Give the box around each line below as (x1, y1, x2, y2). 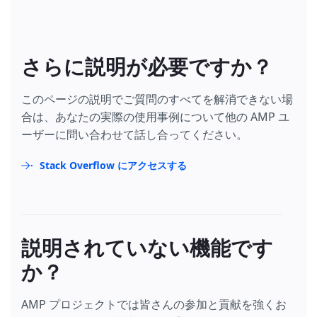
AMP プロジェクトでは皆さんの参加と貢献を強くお (21, 296, 287, 313)
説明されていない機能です (21, 237, 273, 260)
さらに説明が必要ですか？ (21, 56, 272, 79)
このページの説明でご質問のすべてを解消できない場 (21, 91, 293, 108)
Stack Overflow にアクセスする (40, 158, 187, 173)
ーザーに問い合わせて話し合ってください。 (21, 127, 248, 143)
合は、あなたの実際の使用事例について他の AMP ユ (21, 109, 289, 125)
